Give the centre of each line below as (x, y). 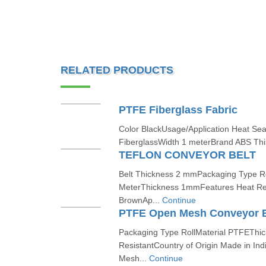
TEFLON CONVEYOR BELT (187, 155)
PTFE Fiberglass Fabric (178, 110)
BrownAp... (140, 200)
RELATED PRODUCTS (117, 70)
